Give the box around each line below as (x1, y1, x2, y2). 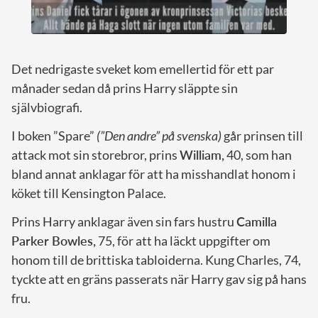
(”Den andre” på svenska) (97, 128, 221, 144)
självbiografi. (11, 99, 82, 116)
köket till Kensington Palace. (11, 185, 166, 202)
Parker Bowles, (11, 233, 96, 249)
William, (180, 147, 224, 163)
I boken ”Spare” (11, 128, 97, 144)
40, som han (224, 147, 292, 163)
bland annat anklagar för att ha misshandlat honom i (11, 166, 296, 182)
